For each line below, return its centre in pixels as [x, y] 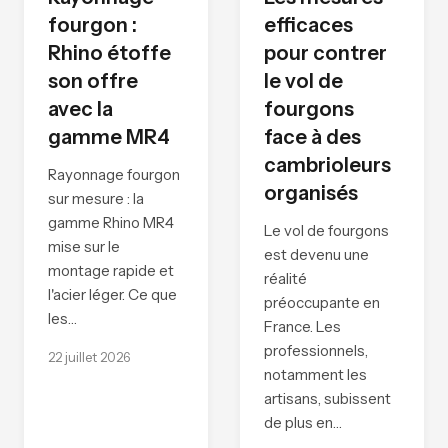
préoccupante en [322, 303]
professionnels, [316, 351]
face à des [312, 137]
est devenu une [316, 255]
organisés [311, 193]
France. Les [302, 327]
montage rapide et [111, 271]
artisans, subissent [327, 399]
